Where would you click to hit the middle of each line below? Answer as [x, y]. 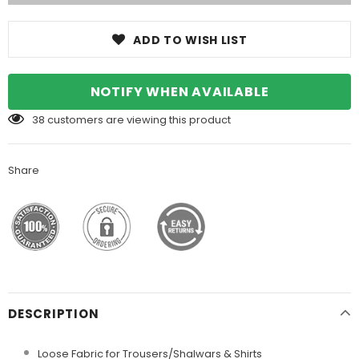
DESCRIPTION [54, 313]
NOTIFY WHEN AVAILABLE [179, 91]
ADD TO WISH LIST [190, 40]
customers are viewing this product [139, 119]
